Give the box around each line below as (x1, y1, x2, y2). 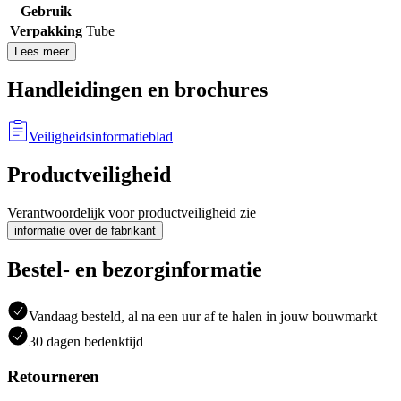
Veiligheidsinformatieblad (29, 129, 173, 145)
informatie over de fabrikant (14, 224, 156, 238)
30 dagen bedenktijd (29, 333, 143, 349)
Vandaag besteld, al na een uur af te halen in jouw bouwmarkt (29, 308, 377, 324)
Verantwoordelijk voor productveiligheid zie (7, 205, 256, 221)
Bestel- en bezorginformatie (7, 258, 262, 282)
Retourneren (7, 366, 99, 386)
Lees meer (14, 44, 69, 58)
